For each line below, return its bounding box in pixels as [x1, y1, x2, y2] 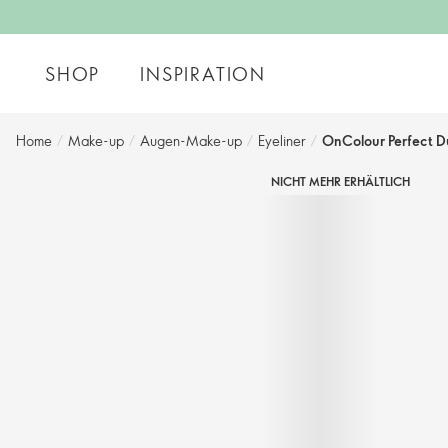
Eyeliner [258, 131, 306, 150]
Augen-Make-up [140, 131, 242, 150]
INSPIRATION [140, 61, 266, 86]
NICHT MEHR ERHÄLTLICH [270, 173, 410, 189]
